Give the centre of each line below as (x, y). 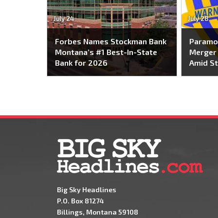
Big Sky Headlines (86, 190)
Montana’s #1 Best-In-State (106, 52)
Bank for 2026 (81, 63)
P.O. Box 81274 (80, 201)
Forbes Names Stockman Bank (111, 41)
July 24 (64, 18)
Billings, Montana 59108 (97, 212)
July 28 (198, 18)
